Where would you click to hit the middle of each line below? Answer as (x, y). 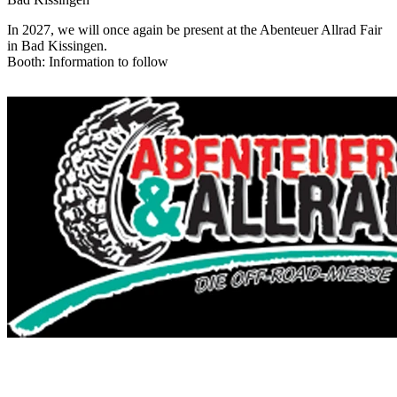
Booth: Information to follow (88, 62)
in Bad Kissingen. (57, 46)
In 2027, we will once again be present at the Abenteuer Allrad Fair (195, 30)
